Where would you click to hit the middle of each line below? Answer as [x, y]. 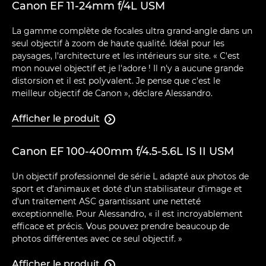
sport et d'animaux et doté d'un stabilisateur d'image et [127, 189]
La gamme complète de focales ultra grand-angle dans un [132, 31]
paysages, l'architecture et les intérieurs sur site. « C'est [126, 56]
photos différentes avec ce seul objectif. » [97, 239]
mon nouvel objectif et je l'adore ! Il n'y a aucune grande [128, 69]
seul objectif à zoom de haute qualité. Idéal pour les [118, 44]
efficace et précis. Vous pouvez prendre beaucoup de [121, 227]
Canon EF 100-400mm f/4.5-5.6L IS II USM [123, 152]
